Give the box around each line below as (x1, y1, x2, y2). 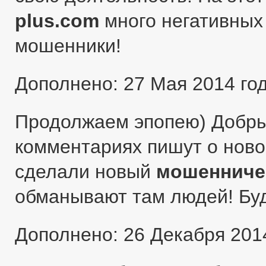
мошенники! (15, 34, 121, 56)
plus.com (15, 9, 99, 31)
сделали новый (15, 160, 156, 182)
